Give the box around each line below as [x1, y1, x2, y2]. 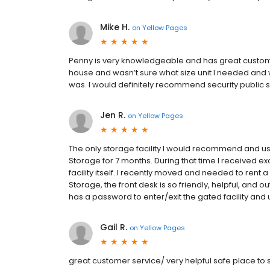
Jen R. [100, 109, 125, 121]
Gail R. [100, 221, 127, 233]
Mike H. [100, 21, 130, 33]
